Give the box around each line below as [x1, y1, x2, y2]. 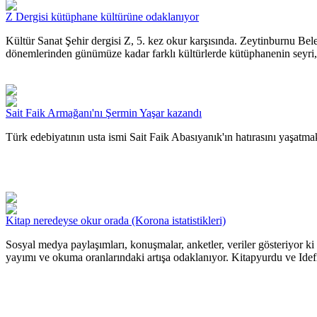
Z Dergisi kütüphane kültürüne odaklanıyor [6, 10, 199, 23]
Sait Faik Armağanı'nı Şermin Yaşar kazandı [6, 106, 202, 119]
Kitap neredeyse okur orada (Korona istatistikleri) [6, 214, 226, 226]
